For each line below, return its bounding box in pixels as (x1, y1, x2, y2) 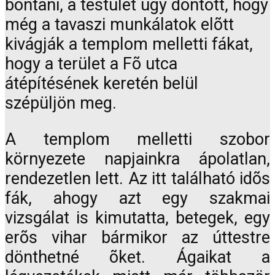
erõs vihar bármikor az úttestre (5, 228, 270, 248)
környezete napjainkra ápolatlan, (5, 149, 270, 169)
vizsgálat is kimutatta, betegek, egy (5, 208, 270, 228)
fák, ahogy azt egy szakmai (5, 188, 270, 209)
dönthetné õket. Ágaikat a (5, 247, 270, 268)
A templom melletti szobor (5, 130, 270, 150)
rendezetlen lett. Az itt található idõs (5, 169, 270, 189)
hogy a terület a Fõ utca (5, 54, 177, 74)
